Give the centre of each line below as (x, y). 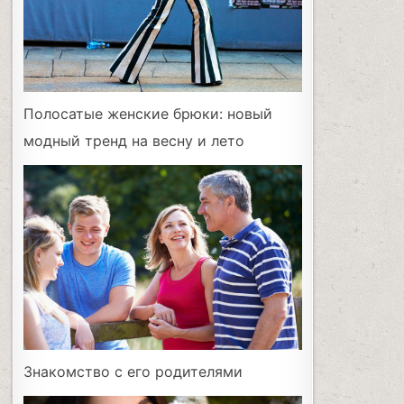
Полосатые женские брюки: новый (148, 113)
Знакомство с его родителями (133, 372)
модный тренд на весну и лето (134, 140)
